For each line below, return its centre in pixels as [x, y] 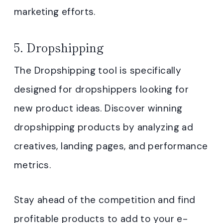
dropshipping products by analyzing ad [104, 127]
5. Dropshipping [59, 47]
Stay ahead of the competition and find [105, 200]
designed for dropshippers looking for [102, 90]
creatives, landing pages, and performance [111, 146]
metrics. [33, 165]
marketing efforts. [55, 12]
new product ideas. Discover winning [98, 109]
